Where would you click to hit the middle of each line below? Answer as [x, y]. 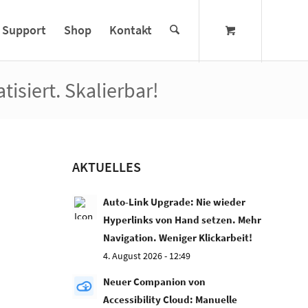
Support [24, 30]
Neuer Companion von [155, 282]
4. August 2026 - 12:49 [147, 256]
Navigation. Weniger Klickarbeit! [178, 238]
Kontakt [131, 30]
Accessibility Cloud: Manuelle [170, 299]
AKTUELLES [107, 167]
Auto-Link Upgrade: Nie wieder [175, 202]
